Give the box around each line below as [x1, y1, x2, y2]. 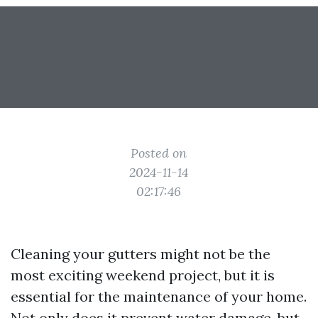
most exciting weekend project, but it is [11, 266, 275, 284]
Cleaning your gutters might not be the [11, 245, 270, 263]
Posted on [131, 145, 187, 161]
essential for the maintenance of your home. [11, 287, 307, 305]
